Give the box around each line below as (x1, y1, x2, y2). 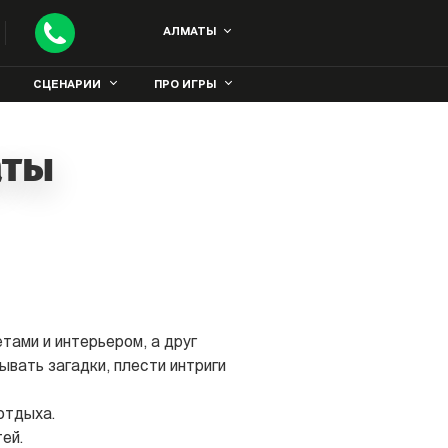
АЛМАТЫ (162, 27, 216, 38)
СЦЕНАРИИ (33, 80, 101, 91)
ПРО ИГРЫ (154, 80, 216, 91)
